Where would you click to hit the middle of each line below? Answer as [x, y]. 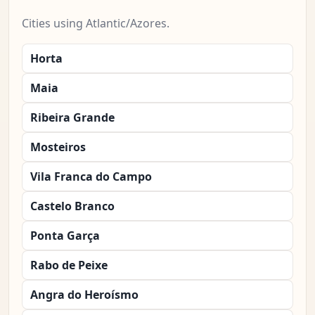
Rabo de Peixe [69, 265]
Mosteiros [58, 147]
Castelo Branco [72, 206]
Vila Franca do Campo [91, 177]
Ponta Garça [65, 236]
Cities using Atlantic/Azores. [96, 24]
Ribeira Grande [72, 118]
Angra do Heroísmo [84, 295]
